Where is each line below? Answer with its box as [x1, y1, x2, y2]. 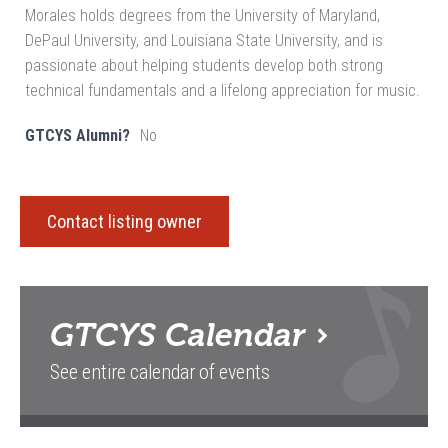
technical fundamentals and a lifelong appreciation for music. [25, 81, 420, 101]
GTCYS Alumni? [25, 126, 130, 146]
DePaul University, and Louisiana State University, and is [25, 31, 383, 51]
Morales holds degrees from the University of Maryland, [25, 6, 380, 26]
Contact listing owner [46, 211, 202, 233]
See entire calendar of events [50, 361, 270, 385]
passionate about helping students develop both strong [25, 56, 383, 76]
